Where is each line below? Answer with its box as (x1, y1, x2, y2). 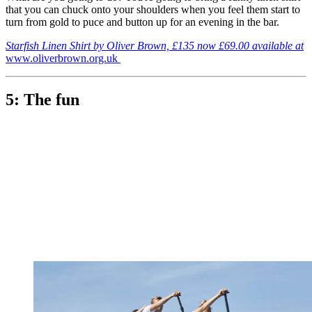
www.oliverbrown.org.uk (6, 52, 120, 64)
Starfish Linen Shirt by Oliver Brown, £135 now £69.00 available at (6, 39, 304, 52)
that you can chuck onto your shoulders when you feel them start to (6, 3, 300, 15)
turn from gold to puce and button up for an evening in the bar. (6, 15, 279, 28)
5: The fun (6, 91, 79, 109)
